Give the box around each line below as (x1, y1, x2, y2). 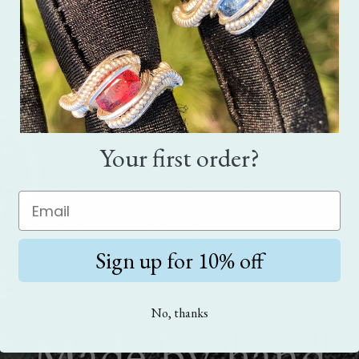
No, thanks (151, 305, 208, 322)
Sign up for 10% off (95, 246, 264, 276)
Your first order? (99, 141, 260, 175)
